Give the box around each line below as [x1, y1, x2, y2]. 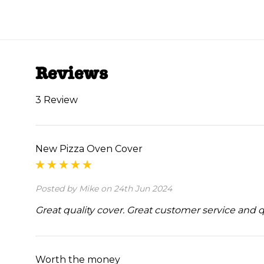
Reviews [35, 64, 108, 84]
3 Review [35, 94, 78, 106]
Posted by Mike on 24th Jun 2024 [35, 183, 172, 194]
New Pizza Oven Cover [35, 143, 143, 155]
